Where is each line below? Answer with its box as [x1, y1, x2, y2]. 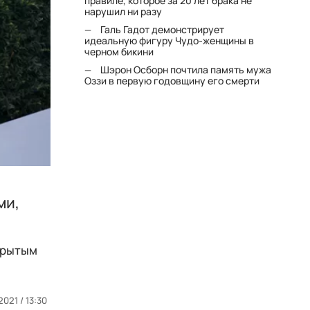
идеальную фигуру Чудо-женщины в [84, 34, 255, 47]
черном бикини [84, 45, 154, 58]
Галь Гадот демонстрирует [100, 23, 225, 36]
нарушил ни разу [84, 5, 163, 18]
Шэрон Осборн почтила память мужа [100, 63, 272, 76]
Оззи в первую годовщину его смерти [84, 74, 260, 87]
